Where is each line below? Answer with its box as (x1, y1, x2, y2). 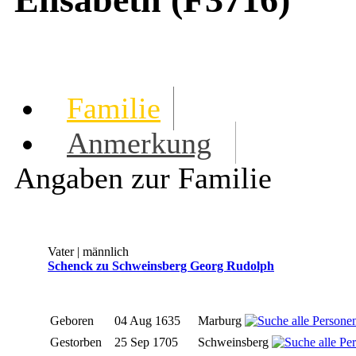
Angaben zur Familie (14, 161, 272, 195)
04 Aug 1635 (114, 314, 184, 328)
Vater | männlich (48, 245, 129, 259)
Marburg (198, 314, 245, 328)
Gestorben (50, 335, 105, 350)
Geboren (50, 314, 97, 328)
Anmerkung (67, 126, 211, 161)
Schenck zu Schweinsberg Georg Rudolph (48, 259, 274, 273)
